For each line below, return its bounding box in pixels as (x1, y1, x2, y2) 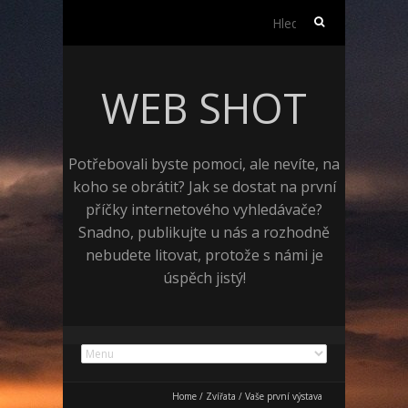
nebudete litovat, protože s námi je (85, 245, 323, 265)
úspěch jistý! (162, 268, 246, 288)
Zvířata (206, 390, 236, 403)
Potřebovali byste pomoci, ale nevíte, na (68, 154, 340, 174)
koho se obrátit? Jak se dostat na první (72, 177, 336, 197)
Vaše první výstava (245, 390, 322, 403)
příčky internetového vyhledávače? (86, 199, 322, 219)
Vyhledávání (299, 10, 368, 26)
